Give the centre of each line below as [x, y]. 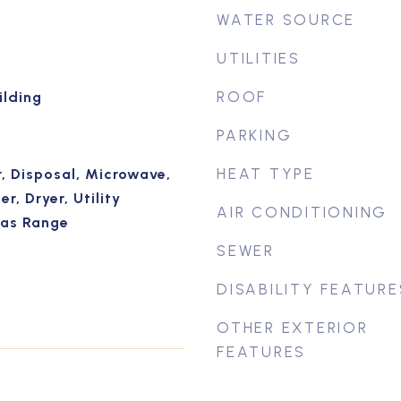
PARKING [255, 135]
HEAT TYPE [266, 174]
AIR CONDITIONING [302, 212]
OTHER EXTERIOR [293, 328]
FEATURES [261, 352]
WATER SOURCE [286, 20]
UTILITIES [259, 58]
